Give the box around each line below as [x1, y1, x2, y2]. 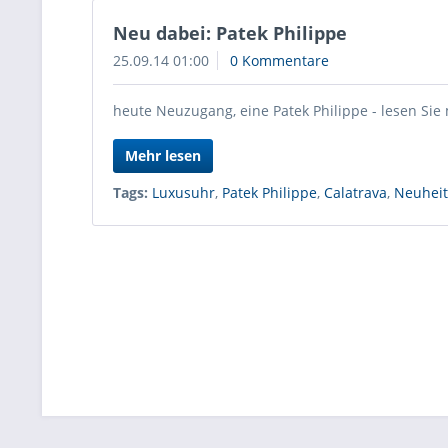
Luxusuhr [152, 183, 215, 202]
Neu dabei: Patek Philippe [113, 21, 347, 45]
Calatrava [324, 183, 387, 202]
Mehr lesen [125, 146, 201, 165]
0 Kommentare [230, 51, 329, 70]
